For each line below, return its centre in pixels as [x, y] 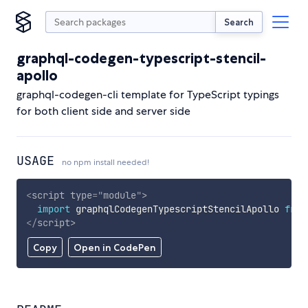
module [119, 195]
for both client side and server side [103, 111]
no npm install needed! [106, 162]
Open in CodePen [114, 248]
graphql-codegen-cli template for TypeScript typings [148, 95]
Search [239, 22]
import [53, 209]
